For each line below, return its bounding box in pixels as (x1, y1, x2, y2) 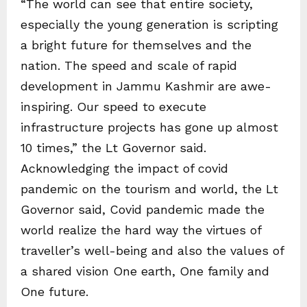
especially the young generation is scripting (21, 17, 278, 32)
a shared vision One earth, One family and (21, 264, 269, 278)
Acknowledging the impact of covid (21, 161, 228, 175)
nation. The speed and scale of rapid (21, 58, 237, 73)
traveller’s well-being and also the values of (21, 243, 284, 258)
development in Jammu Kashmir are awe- (21, 79, 271, 93)
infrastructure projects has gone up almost (21, 120, 278, 134)
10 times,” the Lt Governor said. (21, 140, 206, 155)
